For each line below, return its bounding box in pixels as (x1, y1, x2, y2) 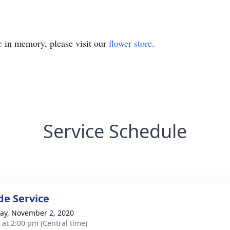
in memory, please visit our (2, 37, 109, 49)
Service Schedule (43, 119, 187, 144)
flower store (109, 37, 152, 49)
